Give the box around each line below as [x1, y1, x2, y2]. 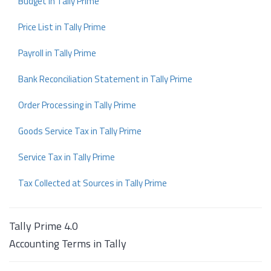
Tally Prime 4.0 [9, 218, 78, 235]
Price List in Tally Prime [18, 20, 106, 34]
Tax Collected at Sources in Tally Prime [18, 176, 167, 191]
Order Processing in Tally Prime [18, 98, 136, 113]
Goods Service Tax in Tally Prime [18, 124, 142, 139]
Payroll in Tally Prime [18, 46, 96, 60]
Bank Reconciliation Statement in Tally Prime [18, 72, 192, 87]
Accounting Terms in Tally [9, 235, 126, 252]
